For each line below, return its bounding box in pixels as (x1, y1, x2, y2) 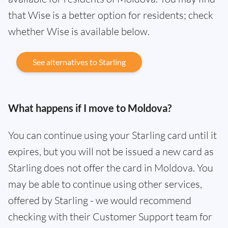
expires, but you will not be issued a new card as (8, 145, 214, 158)
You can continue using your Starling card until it (8, 129, 217, 142)
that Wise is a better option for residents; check (8, 9, 213, 22)
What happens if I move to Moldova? (8, 102, 172, 115)
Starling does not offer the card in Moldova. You (8, 161, 213, 175)
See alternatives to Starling (33, 57, 126, 67)
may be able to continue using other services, (8, 178, 202, 191)
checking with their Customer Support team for (8, 210, 212, 223)
